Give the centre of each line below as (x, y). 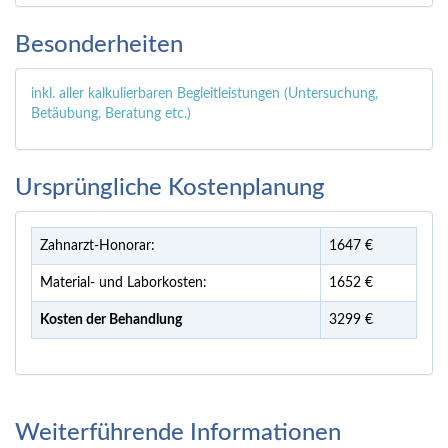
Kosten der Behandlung (111, 320)
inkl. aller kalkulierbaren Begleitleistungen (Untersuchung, (204, 94)
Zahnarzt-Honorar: (97, 246)
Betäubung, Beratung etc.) (111, 114)
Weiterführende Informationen (178, 433)
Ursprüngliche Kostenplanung (170, 188)
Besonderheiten (99, 45)
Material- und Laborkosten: (123, 283)
